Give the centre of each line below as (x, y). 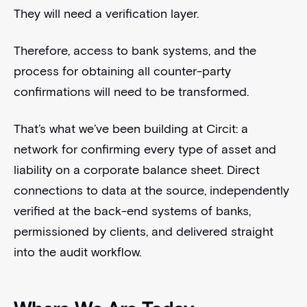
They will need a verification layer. (106, 13)
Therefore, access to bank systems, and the (135, 50)
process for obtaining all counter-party (122, 71)
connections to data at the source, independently (151, 190)
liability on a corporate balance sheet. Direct (136, 170)
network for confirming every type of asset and (145, 149)
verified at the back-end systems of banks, (132, 211)
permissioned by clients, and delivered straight (143, 231)
